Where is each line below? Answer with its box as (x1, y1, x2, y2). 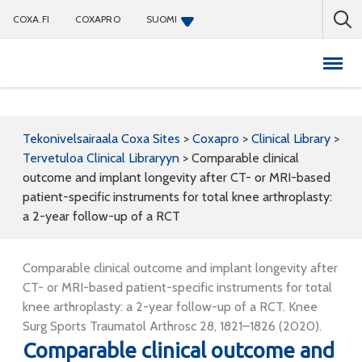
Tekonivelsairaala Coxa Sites (23, 131, 180, 146)
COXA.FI (13, 13, 49, 25)
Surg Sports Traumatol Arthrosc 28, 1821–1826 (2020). (23, 318, 322, 334)
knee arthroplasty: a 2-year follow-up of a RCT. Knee (23, 299, 318, 314)
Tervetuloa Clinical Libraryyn (23, 150, 179, 166)
